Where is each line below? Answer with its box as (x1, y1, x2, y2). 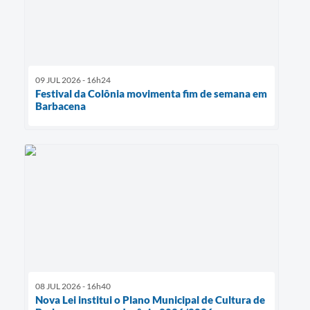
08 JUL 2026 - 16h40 (35, 280, 111, 291)
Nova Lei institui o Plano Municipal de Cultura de (35, 293, 265, 306)
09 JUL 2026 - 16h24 (35, 74, 111, 85)
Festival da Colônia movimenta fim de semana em (35, 86, 267, 100)
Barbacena (35, 99, 86, 112)
